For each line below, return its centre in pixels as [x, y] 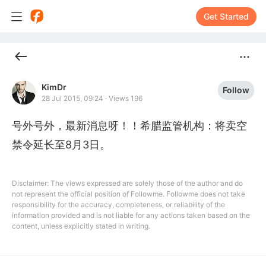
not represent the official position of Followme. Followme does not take [129, 194]
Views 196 [126, 98]
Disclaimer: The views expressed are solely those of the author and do [127, 183]
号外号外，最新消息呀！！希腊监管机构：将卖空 [129, 126]
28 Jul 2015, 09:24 [72, 98]
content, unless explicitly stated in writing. [81, 226]
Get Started [226, 16]
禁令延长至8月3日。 [61, 145]
